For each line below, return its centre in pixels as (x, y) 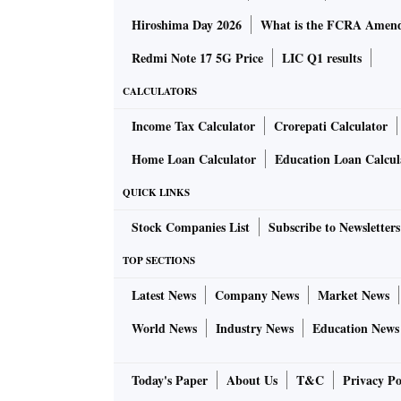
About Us (252, 380)
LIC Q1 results (322, 58)
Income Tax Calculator (193, 126)
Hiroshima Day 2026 (187, 25)
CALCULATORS (160, 91)
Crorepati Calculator (331, 126)
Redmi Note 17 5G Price (197, 58)
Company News (257, 295)
